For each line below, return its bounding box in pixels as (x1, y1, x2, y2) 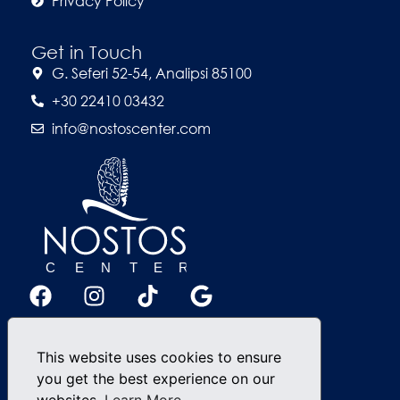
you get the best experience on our (37, 369, 275, 387)
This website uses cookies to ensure (37, 347, 281, 366)
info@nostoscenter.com (51, 119, 211, 137)
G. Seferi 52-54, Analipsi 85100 (51, 63, 252, 82)
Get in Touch (31, 42, 142, 62)
